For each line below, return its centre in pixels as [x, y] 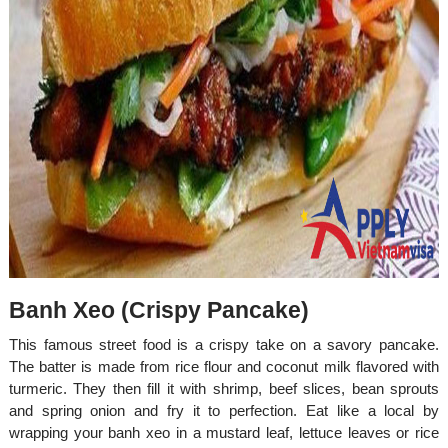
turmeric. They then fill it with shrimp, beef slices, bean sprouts [224, 389]
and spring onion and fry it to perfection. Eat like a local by [224, 411]
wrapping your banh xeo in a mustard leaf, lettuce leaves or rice [224, 433]
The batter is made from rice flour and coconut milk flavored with [224, 367]
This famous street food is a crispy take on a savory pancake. [224, 345]
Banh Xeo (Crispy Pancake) [158, 311]
